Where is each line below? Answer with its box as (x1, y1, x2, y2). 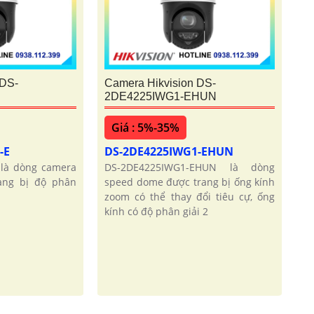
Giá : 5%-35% (111, 120, 180, 136)
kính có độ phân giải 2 (104, 205, 209, 219)
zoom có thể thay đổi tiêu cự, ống (104, 190, 275, 204)
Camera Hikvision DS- (104, 77, 217, 90)
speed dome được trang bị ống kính (104, 175, 275, 189)
